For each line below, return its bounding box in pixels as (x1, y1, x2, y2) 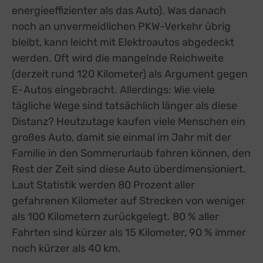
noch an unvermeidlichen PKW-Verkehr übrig (12, 19, 231, 33)
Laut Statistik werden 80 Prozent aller (12, 178, 195, 191)
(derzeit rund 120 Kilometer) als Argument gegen (12, 67, 248, 80)
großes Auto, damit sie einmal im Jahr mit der (12, 130, 231, 144)
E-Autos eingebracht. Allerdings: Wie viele (12, 83, 215, 96)
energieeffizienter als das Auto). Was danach (12, 4, 226, 17)
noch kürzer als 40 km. (12, 241, 121, 255)
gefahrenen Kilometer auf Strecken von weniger (12, 194, 245, 207)
